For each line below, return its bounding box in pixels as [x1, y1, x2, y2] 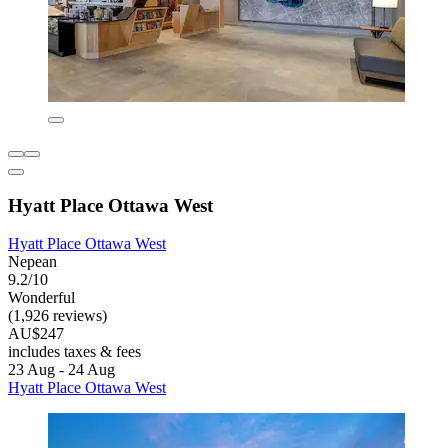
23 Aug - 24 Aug [8, 361, 115, 379]
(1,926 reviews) [8, 307, 107, 325]
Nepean [8, 253, 57, 271]
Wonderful [8, 289, 75, 307]
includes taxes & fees [8, 343, 141, 361]
